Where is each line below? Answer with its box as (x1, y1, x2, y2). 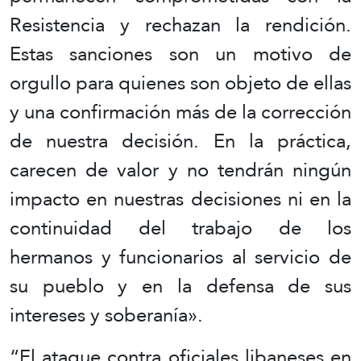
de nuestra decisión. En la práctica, (10, 122, 351, 159)
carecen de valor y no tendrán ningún (10, 151, 351, 188)
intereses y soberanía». (10, 296, 203, 333)
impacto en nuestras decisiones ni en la (10, 180, 351, 217)
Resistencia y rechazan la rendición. (10, 6, 351, 43)
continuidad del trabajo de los (10, 209, 351, 246)
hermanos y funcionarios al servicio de (10, 238, 351, 275)
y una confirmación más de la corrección (10, 93, 351, 130)
